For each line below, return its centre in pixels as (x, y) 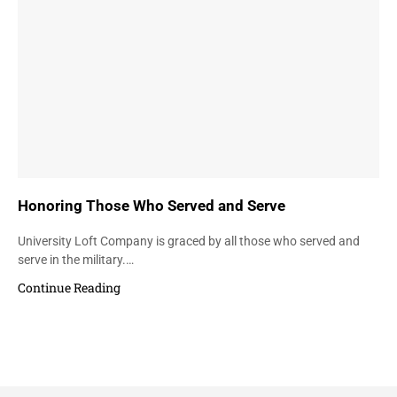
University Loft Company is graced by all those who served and (189, 241)
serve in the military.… (76, 259)
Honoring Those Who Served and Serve (152, 205)
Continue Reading (69, 287)
